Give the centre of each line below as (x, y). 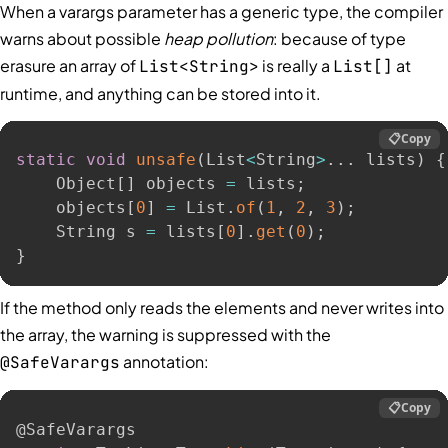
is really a (296, 65)
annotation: (164, 361)
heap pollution (218, 38)
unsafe (166, 160)
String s (81, 232)
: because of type (339, 38)
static (46, 160)
